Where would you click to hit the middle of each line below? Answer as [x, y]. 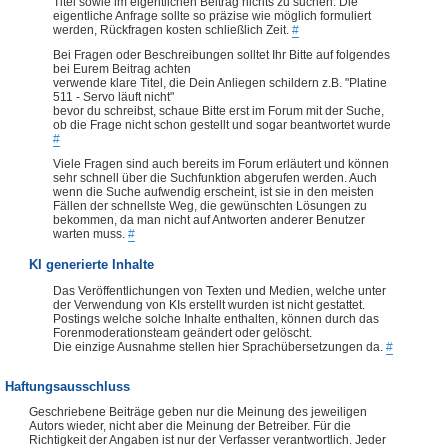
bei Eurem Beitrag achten [122, 69]
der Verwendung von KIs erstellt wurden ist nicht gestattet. [209, 304]
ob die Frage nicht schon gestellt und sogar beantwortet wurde [222, 125]
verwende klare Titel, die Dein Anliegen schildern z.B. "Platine [220, 83]
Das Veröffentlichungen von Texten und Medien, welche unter [219, 290]
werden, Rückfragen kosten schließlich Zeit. [172, 30]
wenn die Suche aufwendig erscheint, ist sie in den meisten [213, 192]
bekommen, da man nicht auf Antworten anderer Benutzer [209, 220]
